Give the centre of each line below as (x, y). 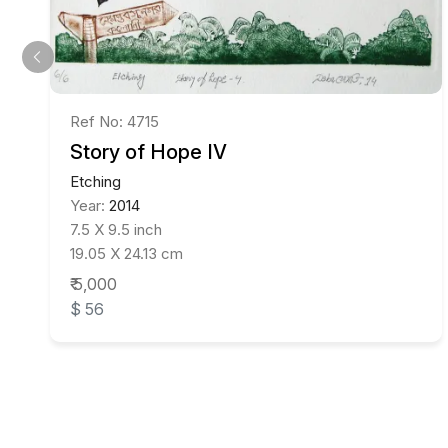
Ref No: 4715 (114, 121)
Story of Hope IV (148, 151)
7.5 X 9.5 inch (116, 229)
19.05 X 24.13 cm (126, 253)
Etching (95, 181)
